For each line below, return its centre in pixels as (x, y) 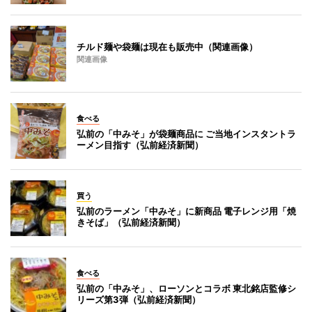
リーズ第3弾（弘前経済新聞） (139, 300)
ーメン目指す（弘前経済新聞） (140, 145)
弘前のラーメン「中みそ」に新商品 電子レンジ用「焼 (186, 211)
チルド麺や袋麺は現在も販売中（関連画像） (167, 47)
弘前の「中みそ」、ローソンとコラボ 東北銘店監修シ (186, 289)
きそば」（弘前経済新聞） (131, 223)
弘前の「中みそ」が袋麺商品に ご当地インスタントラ (186, 134)
